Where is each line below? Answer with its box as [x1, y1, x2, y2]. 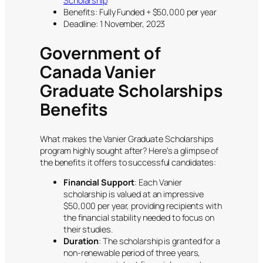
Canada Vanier [40, 60, 156, 84]
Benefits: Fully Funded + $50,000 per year [63, 6, 217, 18]
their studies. [63, 224, 113, 235]
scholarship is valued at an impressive [63, 188, 204, 200]
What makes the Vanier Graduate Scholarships [40, 133, 214, 144]
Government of [40, 42, 161, 65]
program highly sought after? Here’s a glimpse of [40, 144, 219, 156]
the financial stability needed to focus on [63, 212, 214, 224]
